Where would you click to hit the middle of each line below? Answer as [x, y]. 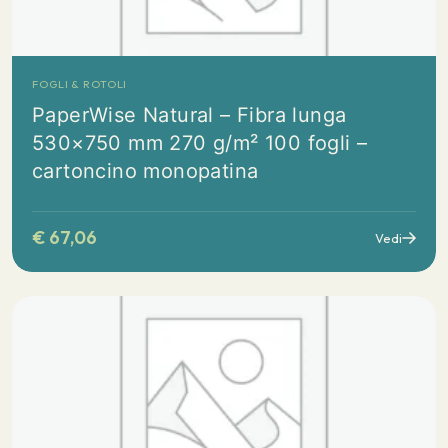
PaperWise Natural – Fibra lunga [189, 115]
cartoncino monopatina [145, 171]
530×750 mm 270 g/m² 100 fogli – [200, 143]
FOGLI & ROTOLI [80, 84]
